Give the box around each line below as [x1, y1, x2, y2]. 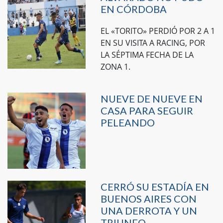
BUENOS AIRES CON [100, 193, 197, 205]
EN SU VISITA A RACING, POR [100, 37, 205, 48]
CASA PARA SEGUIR [100, 104, 193, 116]
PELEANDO [100, 116, 155, 128]
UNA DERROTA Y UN [100, 205, 197, 217]
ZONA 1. [100, 61, 130, 72]
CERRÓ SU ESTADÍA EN [100, 181, 209, 193]
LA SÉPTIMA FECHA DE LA [100, 49, 194, 60]
